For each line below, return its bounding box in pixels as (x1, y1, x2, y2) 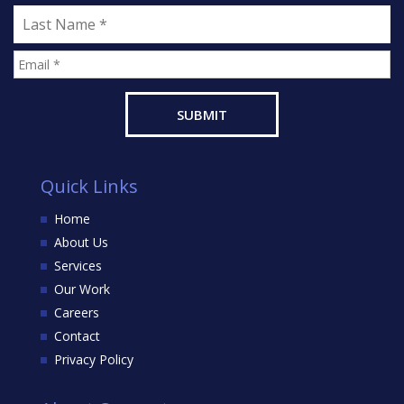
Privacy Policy (53, 350, 133, 368)
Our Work (53, 280, 110, 298)
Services (53, 256, 102, 274)
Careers (53, 303, 99, 321)
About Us (53, 233, 108, 251)
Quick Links (40, 173, 138, 198)
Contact (53, 326, 100, 344)
